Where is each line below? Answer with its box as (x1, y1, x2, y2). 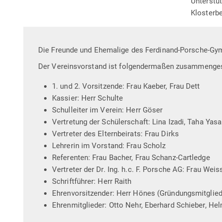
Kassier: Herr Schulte (52, 93, 123, 103)
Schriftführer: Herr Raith (52, 176, 132, 186)
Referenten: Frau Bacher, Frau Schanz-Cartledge (52, 153, 210, 162)
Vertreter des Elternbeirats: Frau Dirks (52, 129, 179, 138)
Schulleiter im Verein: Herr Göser (52, 105, 163, 114)
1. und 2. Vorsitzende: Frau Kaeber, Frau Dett (52, 81, 200, 91)
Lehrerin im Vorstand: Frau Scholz (52, 141, 166, 150)
